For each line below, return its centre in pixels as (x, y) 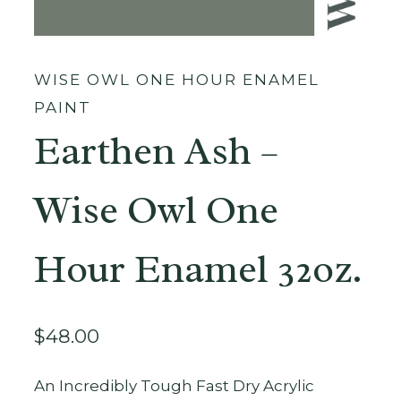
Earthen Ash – (157, 151)
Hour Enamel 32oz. (199, 269)
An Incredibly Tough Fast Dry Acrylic (175, 385)
